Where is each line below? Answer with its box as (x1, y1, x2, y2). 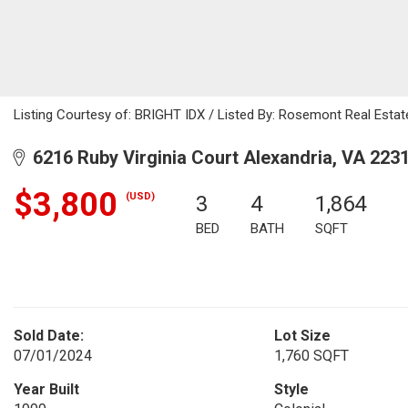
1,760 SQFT (273, 347, 349, 364)
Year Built (14, 381, 79, 398)
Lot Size (273, 327, 331, 344)
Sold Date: (14, 327, 84, 344)
